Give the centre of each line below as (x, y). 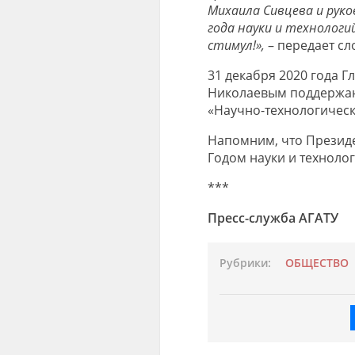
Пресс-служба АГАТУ (273, 218)
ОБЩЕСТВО (317, 263)
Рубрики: (245, 263)
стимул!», (236, 45)
